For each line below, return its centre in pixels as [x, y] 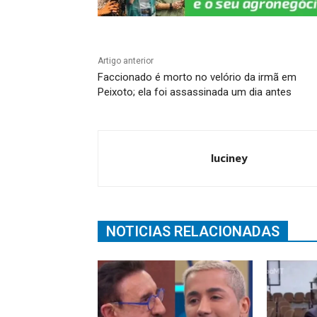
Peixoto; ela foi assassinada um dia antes [195, 92]
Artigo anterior [126, 60]
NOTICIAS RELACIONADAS [193, 231]
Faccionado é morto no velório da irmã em [197, 77]
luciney [229, 157]
